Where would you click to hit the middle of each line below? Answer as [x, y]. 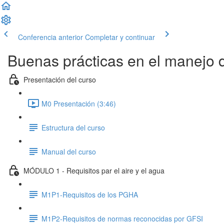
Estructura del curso [73, 127]
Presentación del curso [60, 79]
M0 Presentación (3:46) [79, 103]
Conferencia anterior [50, 37]
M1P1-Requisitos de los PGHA [90, 194]
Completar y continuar [120, 37]
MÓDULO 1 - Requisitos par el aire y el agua [94, 170]
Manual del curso [69, 151]
